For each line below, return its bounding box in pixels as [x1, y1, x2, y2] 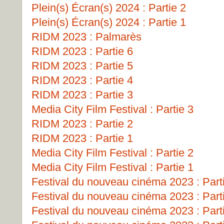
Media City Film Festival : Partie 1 [31, 161, 193, 173]
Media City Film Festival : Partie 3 [31, 103, 193, 115]
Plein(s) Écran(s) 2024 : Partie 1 [31, 16, 186, 28]
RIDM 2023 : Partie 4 [31, 74, 133, 86]
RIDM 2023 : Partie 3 [31, 88, 133, 101]
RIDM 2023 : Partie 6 [31, 45, 133, 57]
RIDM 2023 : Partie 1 [31, 132, 133, 144]
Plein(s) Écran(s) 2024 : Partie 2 [31, 1, 186, 14]
